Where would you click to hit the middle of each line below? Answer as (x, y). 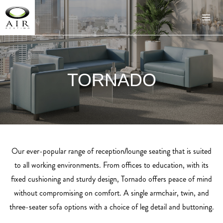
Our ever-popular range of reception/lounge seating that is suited (111, 151)
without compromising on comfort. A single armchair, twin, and (111, 193)
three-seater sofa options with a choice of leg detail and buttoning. (111, 207)
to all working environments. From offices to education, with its (111, 165)
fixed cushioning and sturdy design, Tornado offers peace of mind (111, 179)
